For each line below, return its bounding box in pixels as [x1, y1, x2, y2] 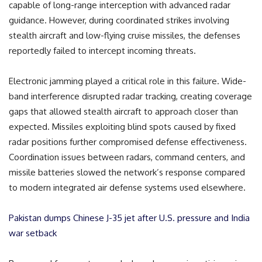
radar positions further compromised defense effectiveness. [9, 136, 247, 147]
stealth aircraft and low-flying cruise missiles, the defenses [9, 29, 240, 41]
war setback [9, 227, 57, 239]
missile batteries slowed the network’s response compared [9, 166, 245, 178]
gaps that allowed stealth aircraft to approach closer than [9, 105, 238, 117]
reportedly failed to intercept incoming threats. [9, 44, 196, 56]
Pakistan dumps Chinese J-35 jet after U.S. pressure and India [9, 212, 250, 223]
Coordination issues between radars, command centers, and [9, 151, 245, 163]
